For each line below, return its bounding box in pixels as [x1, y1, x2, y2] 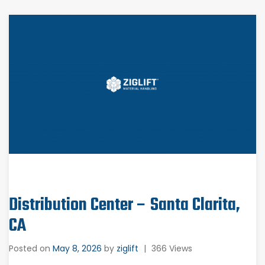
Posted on [9, 243, 53, 255]
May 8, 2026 [53, 243, 102, 255]
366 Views [151, 243, 192, 255]
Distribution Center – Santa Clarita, [9, 192, 240, 219]
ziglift [117, 243, 138, 255]
